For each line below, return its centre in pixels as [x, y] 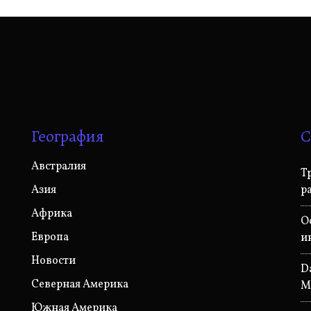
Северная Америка [79, 285]
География [67, 136]
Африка [51, 214]
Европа [50, 237]
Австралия [58, 167]
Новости [53, 261]
